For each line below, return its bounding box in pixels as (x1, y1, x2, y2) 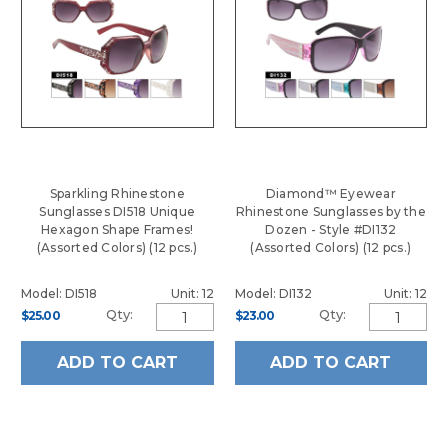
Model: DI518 (21, 286, 97, 302)
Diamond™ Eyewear (265, 186, 396, 202)
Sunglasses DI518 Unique (39, 204, 196, 220)
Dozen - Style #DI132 (265, 222, 397, 238)
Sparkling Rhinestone (49, 186, 185, 202)
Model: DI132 (234, 286, 312, 302)
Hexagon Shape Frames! (41, 222, 194, 238)
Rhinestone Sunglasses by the (235, 204, 426, 220)
